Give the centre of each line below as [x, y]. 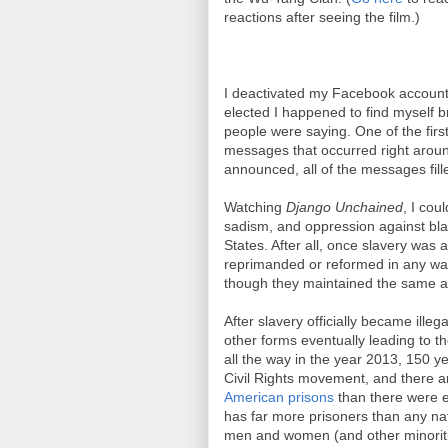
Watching [255, 207]
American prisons [279, 397]
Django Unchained [344, 207]
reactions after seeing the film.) [322, 17]
